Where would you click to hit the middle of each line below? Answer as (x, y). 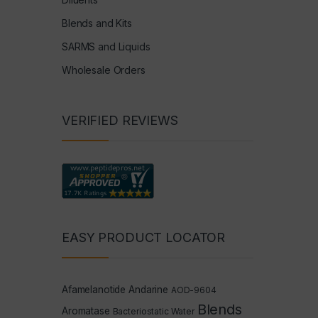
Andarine (148, 289)
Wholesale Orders (104, 70)
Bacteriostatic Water (153, 311)
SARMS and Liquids (106, 46)
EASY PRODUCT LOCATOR (144, 238)
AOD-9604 (193, 290)
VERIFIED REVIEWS (120, 120)
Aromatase (86, 311)
